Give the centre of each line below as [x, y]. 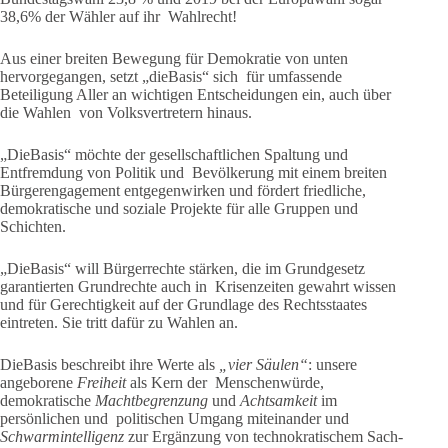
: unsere [332, 364]
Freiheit [103, 382]
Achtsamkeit [280, 400]
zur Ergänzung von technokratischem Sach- [265, 436]
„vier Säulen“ [263, 364]
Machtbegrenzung [153, 400]
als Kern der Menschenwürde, [227, 382]
